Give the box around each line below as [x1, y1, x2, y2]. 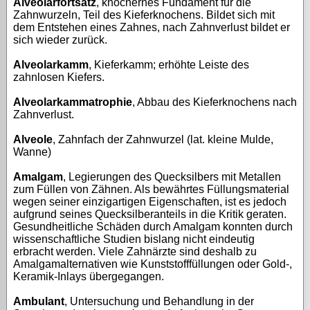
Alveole [13, 134, 53, 145]
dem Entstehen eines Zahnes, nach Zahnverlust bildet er [13, 21, 290, 33]
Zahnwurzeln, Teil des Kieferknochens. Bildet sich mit [13, 9, 275, 21]
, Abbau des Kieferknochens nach [132, 96, 297, 108]
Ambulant [13, 295, 64, 307]
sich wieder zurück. [13, 34, 107, 46]
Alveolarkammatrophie [13, 96, 132, 108]
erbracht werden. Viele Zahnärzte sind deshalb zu [13, 246, 257, 257]
